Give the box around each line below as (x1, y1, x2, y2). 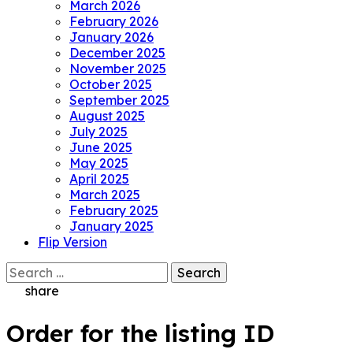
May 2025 (69, 154, 128, 171)
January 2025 (69, 217, 154, 234)
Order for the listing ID (6, 318, 274, 348)
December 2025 (69, 44, 165, 61)
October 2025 (69, 76, 152, 92)
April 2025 (69, 170, 129, 187)
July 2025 (69, 123, 128, 139)
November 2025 (69, 60, 166, 76)
